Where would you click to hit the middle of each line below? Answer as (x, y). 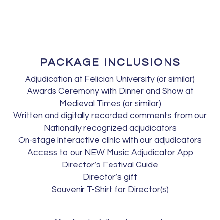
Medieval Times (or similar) (110, 103)
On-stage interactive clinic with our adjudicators (110, 140)
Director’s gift (110, 177)
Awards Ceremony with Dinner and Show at (110, 91)
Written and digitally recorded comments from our (110, 116)
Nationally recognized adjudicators (110, 128)
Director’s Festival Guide (110, 165)
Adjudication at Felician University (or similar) (110, 79)
